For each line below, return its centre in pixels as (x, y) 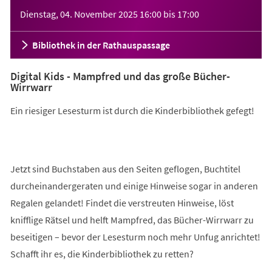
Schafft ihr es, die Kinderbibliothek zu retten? (102, 253)
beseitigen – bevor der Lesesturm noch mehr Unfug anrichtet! (135, 236)
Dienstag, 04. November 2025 (79, 14)
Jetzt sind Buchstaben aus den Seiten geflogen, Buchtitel (125, 168)
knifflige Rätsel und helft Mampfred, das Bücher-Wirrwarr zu (132, 219)
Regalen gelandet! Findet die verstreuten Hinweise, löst (122, 202)
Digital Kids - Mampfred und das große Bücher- (120, 76)
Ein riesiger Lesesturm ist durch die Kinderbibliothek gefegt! (132, 110)
